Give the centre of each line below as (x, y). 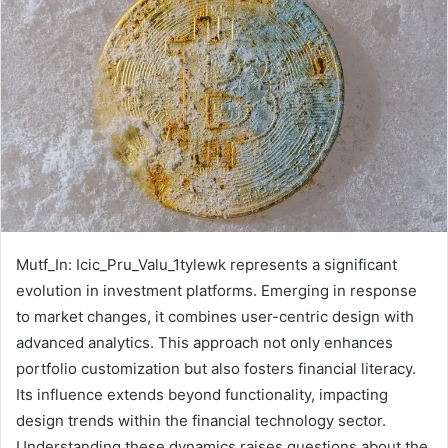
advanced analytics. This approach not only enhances (204, 343)
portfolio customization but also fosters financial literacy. (216, 369)
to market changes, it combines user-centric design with (215, 317)
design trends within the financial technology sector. (201, 421)
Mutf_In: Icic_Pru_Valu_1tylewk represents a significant (206, 265)
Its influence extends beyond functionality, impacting (202, 395)
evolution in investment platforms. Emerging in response (216, 291)
